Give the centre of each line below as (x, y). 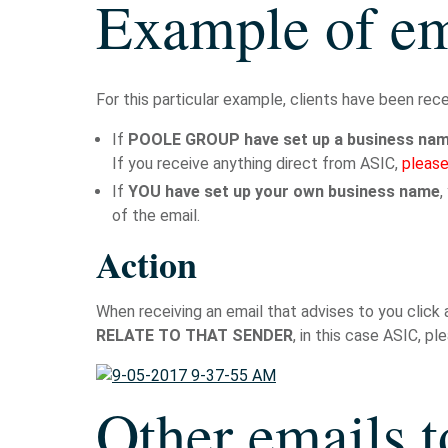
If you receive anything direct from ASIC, (257, 163)
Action (146, 264)
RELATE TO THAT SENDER (194, 335)
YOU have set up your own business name (282, 191)
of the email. (156, 215)
